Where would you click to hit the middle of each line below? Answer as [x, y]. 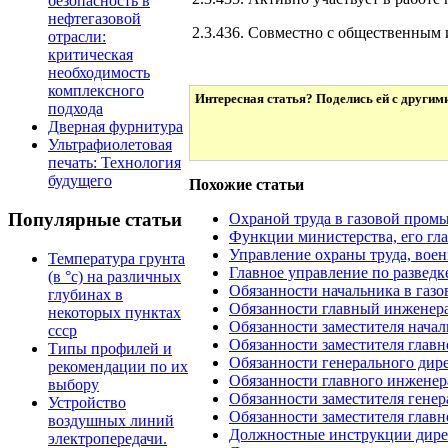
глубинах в [85, 294]
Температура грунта [116, 258]
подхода [75, 109]
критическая [90, 55]
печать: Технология [114, 163]
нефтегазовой [94, 19]
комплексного [96, 91]
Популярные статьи [95, 220]
